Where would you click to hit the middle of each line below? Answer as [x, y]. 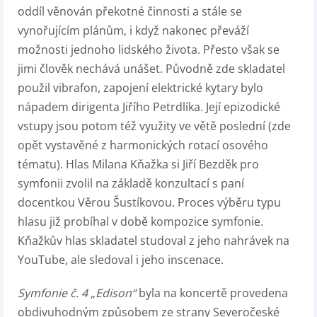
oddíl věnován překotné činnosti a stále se [130, 12]
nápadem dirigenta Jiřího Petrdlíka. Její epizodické [149, 107]
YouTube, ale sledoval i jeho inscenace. [121, 260]
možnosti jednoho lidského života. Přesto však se [149, 50]
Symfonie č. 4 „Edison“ [77, 293]
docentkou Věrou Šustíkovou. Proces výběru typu [149, 203]
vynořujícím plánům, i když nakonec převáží [133, 31]
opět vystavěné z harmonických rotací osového [143, 145]
